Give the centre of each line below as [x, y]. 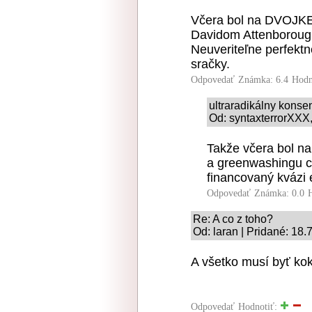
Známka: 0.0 [279, 193]
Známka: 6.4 [263, 80]
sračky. [210, 64]
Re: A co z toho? [233, 219]
